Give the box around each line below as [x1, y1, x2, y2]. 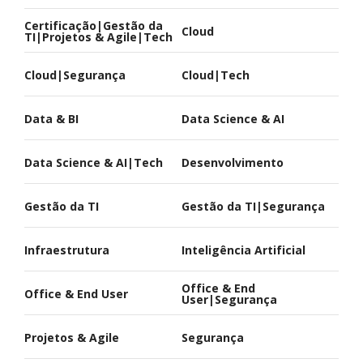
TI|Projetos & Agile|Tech [24, 29, 173, 45]
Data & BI [24, 111, 79, 127]
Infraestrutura [24, 242, 109, 258]
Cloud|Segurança [24, 67, 126, 83]
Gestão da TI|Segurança [181, 199, 325, 215]
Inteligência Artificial [181, 242, 305, 258]
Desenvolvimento [181, 155, 284, 171]
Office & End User [24, 286, 128, 302]
